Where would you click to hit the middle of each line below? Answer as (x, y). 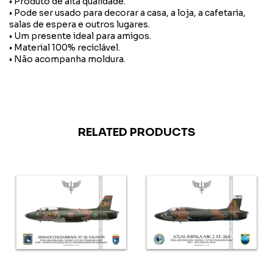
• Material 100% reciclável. (65, 47)
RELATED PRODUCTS (136, 132)
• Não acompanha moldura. (67, 59)
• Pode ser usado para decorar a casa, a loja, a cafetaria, (127, 12)
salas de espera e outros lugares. (80, 24)
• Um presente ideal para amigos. (80, 36)
